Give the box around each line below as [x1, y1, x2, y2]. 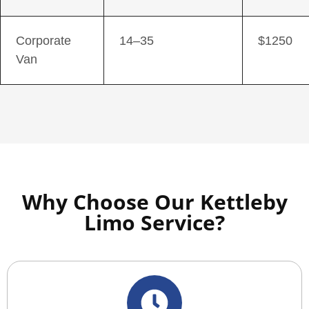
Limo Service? [84, 208, 225, 237]
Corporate [16, 33, 71, 48]
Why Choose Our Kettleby [21, 187, 288, 216]
